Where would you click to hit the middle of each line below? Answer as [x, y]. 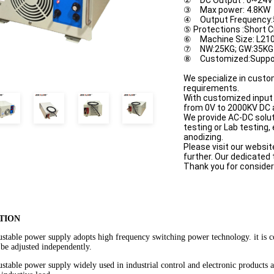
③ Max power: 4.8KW [227, 10]
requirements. [211, 88]
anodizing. [203, 137]
